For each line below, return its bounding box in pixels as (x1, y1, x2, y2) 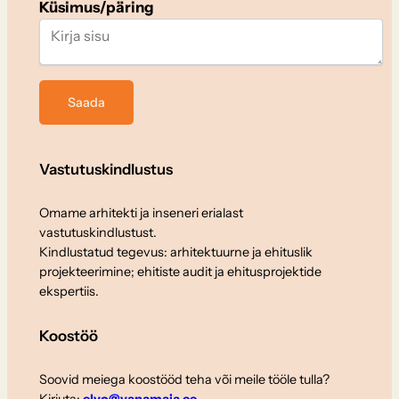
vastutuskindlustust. (38, 224, 157, 241)
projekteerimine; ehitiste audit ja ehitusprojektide (38, 264, 322, 281)
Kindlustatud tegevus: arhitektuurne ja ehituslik (38, 244, 313, 261)
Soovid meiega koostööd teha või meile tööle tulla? (38, 371, 330, 388)
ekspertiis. (38, 283, 99, 300)
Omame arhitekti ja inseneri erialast (38, 205, 243, 222)
